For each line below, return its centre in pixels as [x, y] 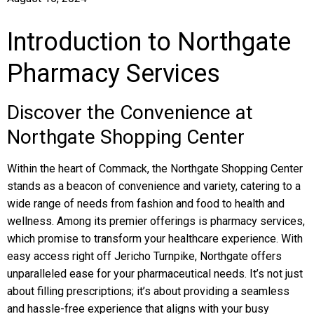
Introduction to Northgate [149, 42]
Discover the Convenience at [130, 112]
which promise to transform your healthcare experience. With [155, 239]
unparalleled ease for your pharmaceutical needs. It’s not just [155, 274]
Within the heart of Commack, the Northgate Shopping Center [155, 169]
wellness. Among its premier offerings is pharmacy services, [156, 221]
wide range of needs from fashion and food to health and [146, 204]
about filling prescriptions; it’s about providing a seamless [148, 291]
